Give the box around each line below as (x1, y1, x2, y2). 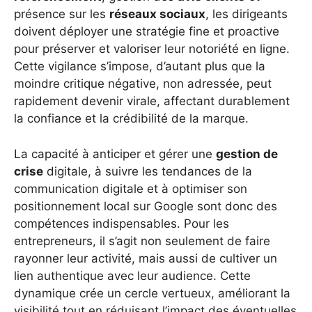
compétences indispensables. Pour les (14, 216, 229, 231)
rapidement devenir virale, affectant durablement (14, 94, 290, 109)
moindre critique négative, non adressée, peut (14, 77, 272, 91)
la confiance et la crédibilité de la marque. (14, 111, 249, 126)
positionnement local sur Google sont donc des (14, 198, 277, 213)
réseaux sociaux (109, 7, 205, 22)
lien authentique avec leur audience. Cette (14, 268, 251, 283)
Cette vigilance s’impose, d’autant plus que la (14, 59, 265, 74)
